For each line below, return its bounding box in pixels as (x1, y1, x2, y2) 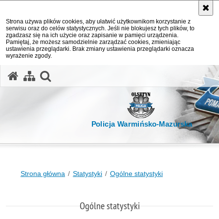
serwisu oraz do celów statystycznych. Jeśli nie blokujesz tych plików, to (6, 25, 195, 32)
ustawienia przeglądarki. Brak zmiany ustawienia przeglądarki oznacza (6, 45, 194, 52)
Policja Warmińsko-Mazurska (91, 120, 193, 129)
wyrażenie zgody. (6, 52, 52, 59)
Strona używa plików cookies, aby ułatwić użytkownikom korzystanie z (6, 18, 191, 25)
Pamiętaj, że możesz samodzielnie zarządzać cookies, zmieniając (6, 39, 180, 45)
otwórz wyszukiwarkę (50, 68, 159, 82)
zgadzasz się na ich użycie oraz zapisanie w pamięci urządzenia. (6, 32, 178, 39)
